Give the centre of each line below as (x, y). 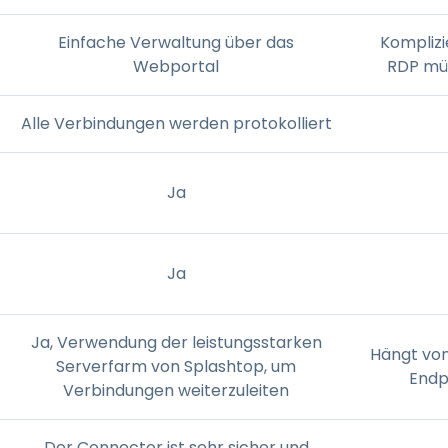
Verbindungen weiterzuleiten (176, 390)
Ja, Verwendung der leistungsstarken (176, 342)
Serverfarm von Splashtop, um (176, 366)
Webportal (176, 66)
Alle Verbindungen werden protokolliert (176, 123)
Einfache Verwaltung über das (176, 42)
